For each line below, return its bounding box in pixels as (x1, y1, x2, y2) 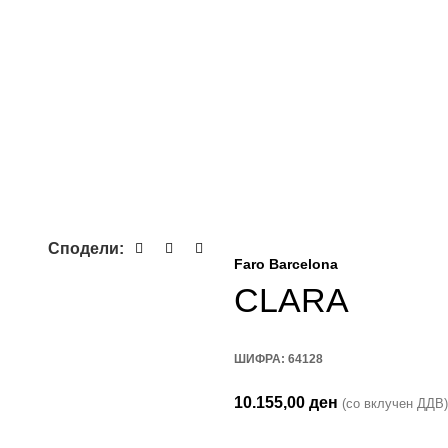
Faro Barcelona (234, 256, 338, 272)
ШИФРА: (234, 351, 288, 366)
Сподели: (48, 239, 124, 257)
